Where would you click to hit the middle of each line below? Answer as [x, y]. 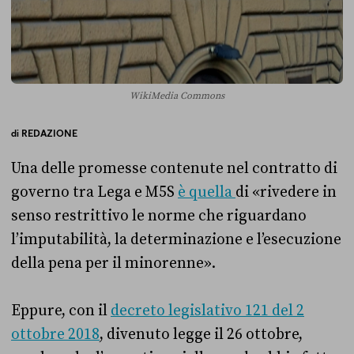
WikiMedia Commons [177, 96]
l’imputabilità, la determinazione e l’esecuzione [176, 239]
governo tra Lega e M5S [94, 192]
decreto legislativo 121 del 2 [207, 310]
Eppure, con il [61, 310]
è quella [207, 192]
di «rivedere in [286, 192]
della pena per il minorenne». [113, 263]
